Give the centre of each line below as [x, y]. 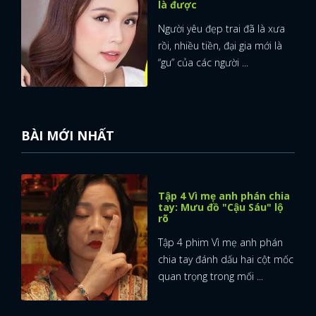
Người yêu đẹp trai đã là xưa [221, 29]
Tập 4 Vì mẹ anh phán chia [224, 196]
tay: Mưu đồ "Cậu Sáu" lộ [221, 207]
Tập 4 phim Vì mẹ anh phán [220, 242]
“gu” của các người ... [203, 62]
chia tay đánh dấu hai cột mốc [226, 259]
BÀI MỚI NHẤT [68, 135]
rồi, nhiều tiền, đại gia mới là [220, 45]
